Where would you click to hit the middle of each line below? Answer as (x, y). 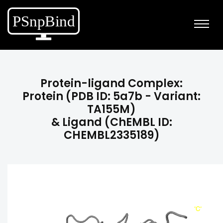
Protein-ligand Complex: (111, 83)
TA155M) (111, 109)
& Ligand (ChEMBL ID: (111, 122)
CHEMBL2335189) (111, 135)
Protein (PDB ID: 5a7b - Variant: (111, 96)
